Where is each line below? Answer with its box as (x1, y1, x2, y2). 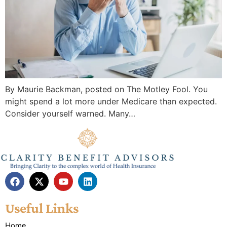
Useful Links (5, 200, 79, 216)
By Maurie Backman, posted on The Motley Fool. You (5, 84, 208, 95)
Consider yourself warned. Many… (5, 108, 135, 119)
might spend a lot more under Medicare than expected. (5, 96, 217, 107)
